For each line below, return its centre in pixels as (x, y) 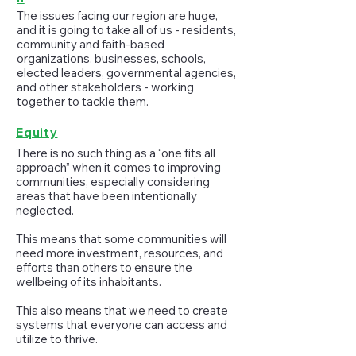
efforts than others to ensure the (104, 267)
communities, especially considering (113, 182)
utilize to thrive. (57, 339)
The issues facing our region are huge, (117, 15)
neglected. (45, 210)
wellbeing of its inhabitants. (89, 282)
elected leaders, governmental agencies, (126, 73)
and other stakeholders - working (105, 87)
